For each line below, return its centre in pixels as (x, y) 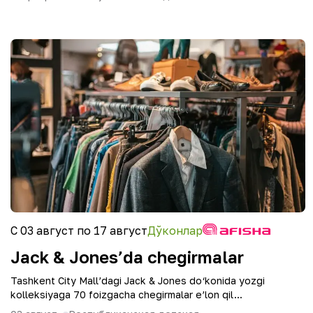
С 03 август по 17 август (79, 231)
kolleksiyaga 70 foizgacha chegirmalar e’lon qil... (126, 294)
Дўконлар (175, 231)
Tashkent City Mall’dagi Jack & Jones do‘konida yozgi (138, 281)
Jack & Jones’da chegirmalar (127, 257)
